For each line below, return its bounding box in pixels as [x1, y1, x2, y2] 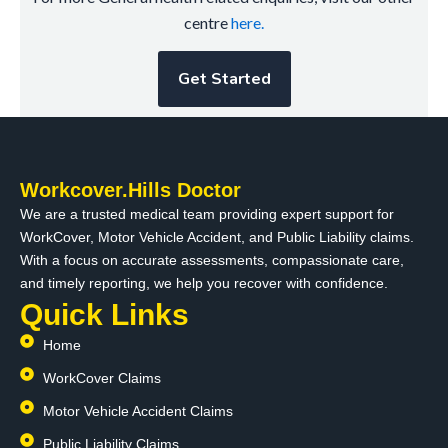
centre [184, 13, 231, 33]
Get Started [177, 68, 271, 91]
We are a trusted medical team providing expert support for [20, 206, 394, 223]
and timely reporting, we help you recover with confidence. [20, 275, 388, 292]
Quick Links [20, 298, 189, 332]
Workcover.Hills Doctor [20, 179, 241, 202]
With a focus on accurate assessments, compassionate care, [20, 252, 404, 269]
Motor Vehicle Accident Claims [42, 403, 233, 420]
